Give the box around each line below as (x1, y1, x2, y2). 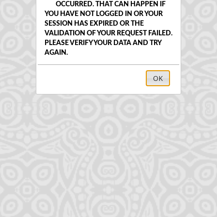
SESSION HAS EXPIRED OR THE (44, 20, 144, 28)
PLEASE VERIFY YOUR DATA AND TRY (44, 40, 161, 47)
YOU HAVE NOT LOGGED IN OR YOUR (44, 11, 163, 18)
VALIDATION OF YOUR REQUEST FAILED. (44, 30, 172, 37)
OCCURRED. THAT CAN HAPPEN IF (55, 1, 166, 8)
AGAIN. (44, 49, 68, 57)
